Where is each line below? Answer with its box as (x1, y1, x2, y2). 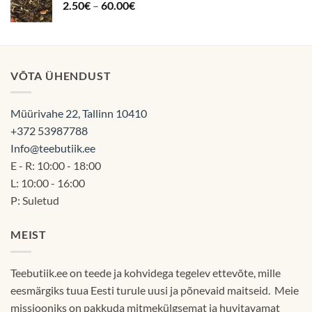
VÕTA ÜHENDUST (10, 68, 111, 82)
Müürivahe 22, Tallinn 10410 (10, 107, 147, 120)
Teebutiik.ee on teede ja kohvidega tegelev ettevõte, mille (10, 265, 281, 279)
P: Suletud (10, 194, 59, 208)
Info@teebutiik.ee (10, 141, 95, 155)
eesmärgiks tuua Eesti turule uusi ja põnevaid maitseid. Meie (10, 283, 299, 297)
